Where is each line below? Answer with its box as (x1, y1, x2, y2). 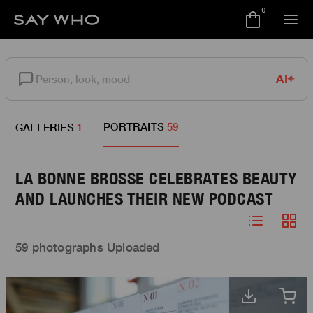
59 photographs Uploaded (15, 240, 160, 254)
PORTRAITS (103, 120, 165, 133)
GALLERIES (15, 121, 74, 133)
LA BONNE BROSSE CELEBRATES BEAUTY (15, 168, 297, 189)
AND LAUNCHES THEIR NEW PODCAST (15, 188, 273, 209)
